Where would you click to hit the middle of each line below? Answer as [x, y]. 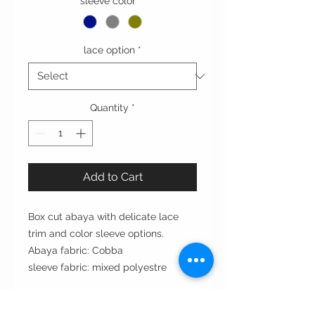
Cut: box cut [57, 301]
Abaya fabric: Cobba [77, 251]
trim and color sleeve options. [96, 234]
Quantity [109, 108]
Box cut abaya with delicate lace [103, 217]
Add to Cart [112, 177]
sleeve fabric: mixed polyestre [99, 268]
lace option [109, 50]
